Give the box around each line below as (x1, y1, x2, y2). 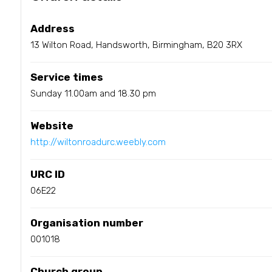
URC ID (30, 168, 65, 180)
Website (30, 119, 73, 132)
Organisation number (30, 216, 143, 229)
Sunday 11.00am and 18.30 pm (30, 87, 156, 99)
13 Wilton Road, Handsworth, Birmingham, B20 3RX (30, 39, 242, 50)
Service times (30, 70, 103, 83)
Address (30, 22, 75, 35)
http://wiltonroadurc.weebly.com (30, 136, 166, 148)
